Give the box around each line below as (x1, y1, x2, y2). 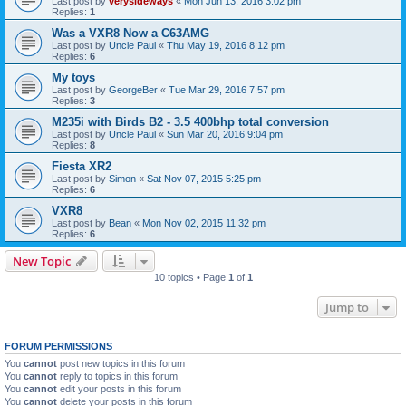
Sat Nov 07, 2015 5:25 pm (147, 173, 261, 184)
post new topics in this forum (57, 358, 185, 369)
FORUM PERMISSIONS (5, 341, 112, 352)
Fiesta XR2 (52, 159, 111, 173)
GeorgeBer (109, 84, 158, 95)
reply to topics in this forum (57, 371, 178, 382)
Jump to (325, 299, 369, 315)
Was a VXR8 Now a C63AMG (52, 26, 209, 40)
